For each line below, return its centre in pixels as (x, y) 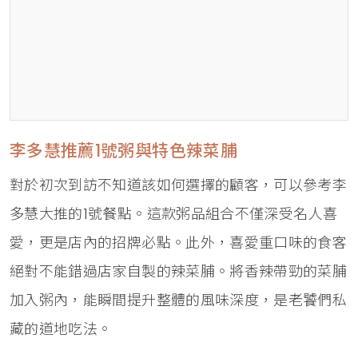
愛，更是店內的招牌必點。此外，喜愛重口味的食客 (179, 243)
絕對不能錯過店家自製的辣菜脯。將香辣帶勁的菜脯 (179, 272)
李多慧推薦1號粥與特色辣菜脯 (123, 151)
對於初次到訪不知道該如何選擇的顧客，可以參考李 (179, 185)
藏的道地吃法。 (61, 329)
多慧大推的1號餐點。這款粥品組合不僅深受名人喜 (174, 214)
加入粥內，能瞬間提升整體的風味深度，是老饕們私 (179, 300)
